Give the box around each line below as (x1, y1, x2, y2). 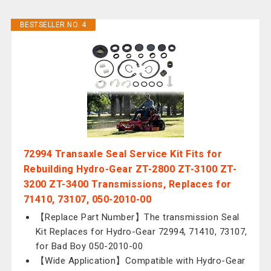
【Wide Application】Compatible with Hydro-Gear (35, 255, 246, 266)
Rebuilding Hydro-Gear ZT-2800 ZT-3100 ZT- (23, 163, 237, 175)
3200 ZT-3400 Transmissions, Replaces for (23, 178, 232, 190)
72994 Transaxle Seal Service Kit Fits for (23, 148, 223, 160)
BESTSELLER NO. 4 (19, 21, 87, 29)
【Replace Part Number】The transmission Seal (35, 212, 240, 223)
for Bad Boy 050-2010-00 (35, 241, 143, 252)
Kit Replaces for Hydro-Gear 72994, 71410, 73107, (35, 226, 247, 237)
